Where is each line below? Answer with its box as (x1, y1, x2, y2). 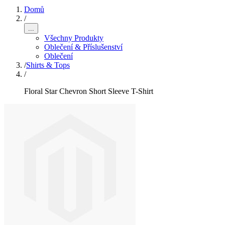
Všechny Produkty (44, 34, 103, 42)
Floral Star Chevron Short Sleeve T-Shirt (24, 87, 153, 95)
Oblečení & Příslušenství (44, 43, 123, 51)
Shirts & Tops (26, 61, 70, 69)
